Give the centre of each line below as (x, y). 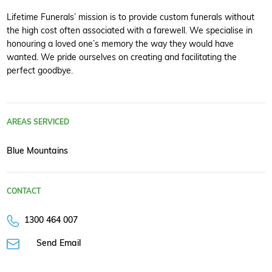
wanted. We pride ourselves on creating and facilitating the (122, 56)
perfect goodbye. (40, 70)
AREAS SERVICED (38, 121)
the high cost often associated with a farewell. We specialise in (130, 30)
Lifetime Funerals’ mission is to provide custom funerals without (131, 16)
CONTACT (24, 191)
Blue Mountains (37, 150)
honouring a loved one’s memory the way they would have (120, 43)
